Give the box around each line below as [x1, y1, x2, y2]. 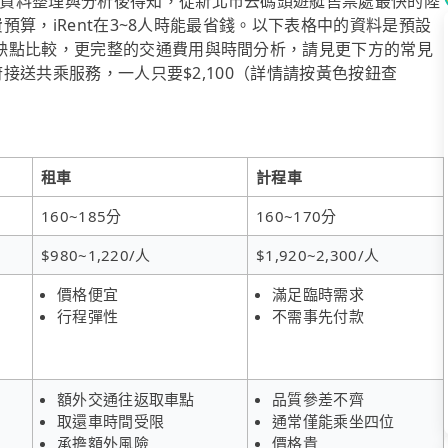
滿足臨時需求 [272, 283, 364, 304]
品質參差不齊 [272, 388, 364, 409]
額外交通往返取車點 [57, 388, 195, 409]
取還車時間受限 [57, 410, 165, 431]
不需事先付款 [272, 305, 364, 326]
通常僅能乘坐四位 [272, 410, 395, 431]
